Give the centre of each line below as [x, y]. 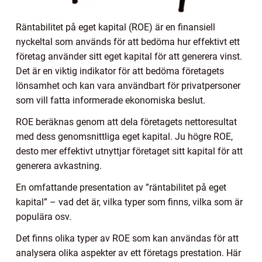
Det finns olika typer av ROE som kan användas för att [127, 238]
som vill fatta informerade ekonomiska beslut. [111, 100]
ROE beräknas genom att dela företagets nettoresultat [126, 122]
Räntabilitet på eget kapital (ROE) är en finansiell [116, 27]
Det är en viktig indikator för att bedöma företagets [120, 71]
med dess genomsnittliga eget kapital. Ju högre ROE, [124, 136]
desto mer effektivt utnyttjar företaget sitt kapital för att [129, 151]
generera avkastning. [59, 166]
